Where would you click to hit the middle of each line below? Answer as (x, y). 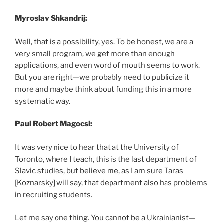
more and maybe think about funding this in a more (103, 89)
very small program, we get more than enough (95, 53)
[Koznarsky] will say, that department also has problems (111, 183)
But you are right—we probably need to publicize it (102, 77)
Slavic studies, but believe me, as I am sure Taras (99, 171)
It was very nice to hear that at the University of (97, 147)
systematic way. (43, 101)
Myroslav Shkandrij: (51, 18)
